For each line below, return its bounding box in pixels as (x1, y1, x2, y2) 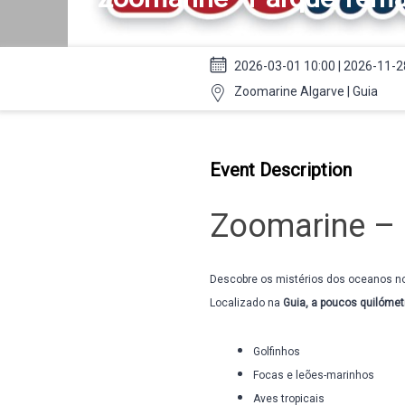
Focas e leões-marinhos (253, 369, 374, 381)
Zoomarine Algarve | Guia (234, 84, 378, 99)
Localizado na (210, 297, 283, 309)
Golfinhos (253, 345, 300, 358)
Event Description (210, 159, 352, 181)
